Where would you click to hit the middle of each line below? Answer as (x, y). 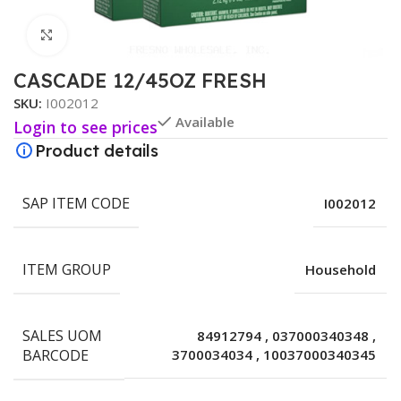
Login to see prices (85, 127)
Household (341, 269)
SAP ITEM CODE (76, 203)
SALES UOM (62, 335)
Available (205, 121)
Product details (97, 150)
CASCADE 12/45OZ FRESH (140, 80)
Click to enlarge (115, 35)
